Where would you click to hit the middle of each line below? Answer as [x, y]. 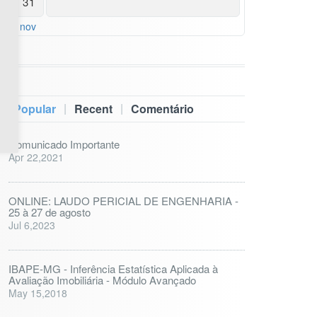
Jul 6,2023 [32, 225]
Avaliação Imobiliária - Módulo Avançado [102, 280]
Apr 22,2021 [36, 157]
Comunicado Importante [64, 144]
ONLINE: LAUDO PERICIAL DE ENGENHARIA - [123, 201]
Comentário [162, 109]
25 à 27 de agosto [50, 212]
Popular [35, 109]
